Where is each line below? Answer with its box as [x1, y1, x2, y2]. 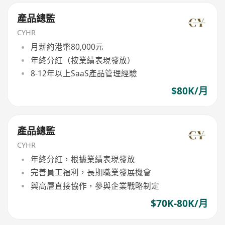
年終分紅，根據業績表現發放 [30, 154, 135, 165]
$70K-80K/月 [150, 196, 208, 210]
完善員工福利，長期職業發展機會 [30, 167, 151, 178]
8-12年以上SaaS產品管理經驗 [30, 68, 137, 79]
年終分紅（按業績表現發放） [30, 54, 135, 66]
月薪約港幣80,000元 [30, 41, 103, 53]
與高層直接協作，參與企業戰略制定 [30, 180, 159, 191]
